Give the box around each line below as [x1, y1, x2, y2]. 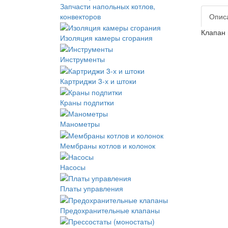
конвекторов [60, 11, 101, 21]
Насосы [60, 161, 85, 172]
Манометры [60, 119, 100, 129]
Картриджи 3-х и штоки [60, 75, 136, 86]
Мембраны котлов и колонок [60, 140, 155, 151]
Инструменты [60, 54, 105, 65]
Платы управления [60, 183, 123, 194]
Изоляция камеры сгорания [60, 32, 153, 43]
